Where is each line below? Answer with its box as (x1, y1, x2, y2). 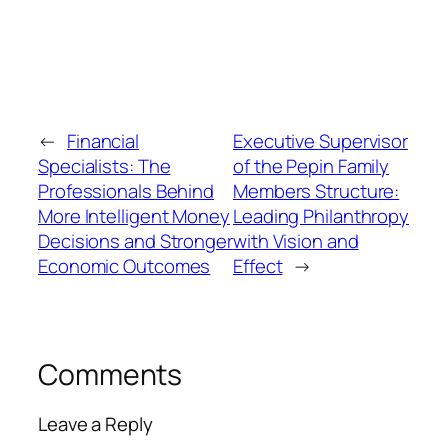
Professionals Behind (38, 177, 214, 204)
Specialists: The (38, 152, 171, 179)
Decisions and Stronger (38, 227, 233, 254)
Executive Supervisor (233, 127, 408, 154)
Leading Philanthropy (233, 202, 409, 229)
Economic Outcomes (38, 252, 211, 279)
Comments (38, 354, 183, 394)
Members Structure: (233, 177, 400, 204)
